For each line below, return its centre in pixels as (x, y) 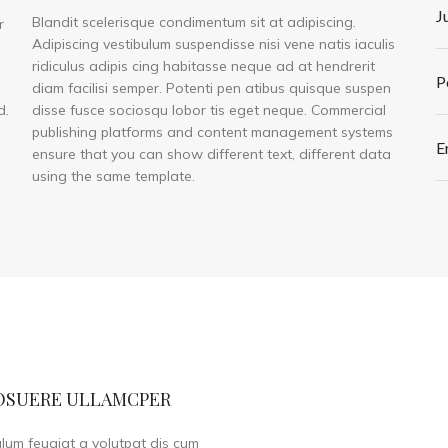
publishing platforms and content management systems (212, 132)
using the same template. (113, 176)
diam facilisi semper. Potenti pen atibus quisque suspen (211, 88)
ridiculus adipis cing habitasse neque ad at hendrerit (203, 66)
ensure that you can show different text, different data (211, 154)
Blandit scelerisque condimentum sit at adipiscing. (193, 22)
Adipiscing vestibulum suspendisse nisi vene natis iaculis (213, 44)
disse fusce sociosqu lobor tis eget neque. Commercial (208, 110)
